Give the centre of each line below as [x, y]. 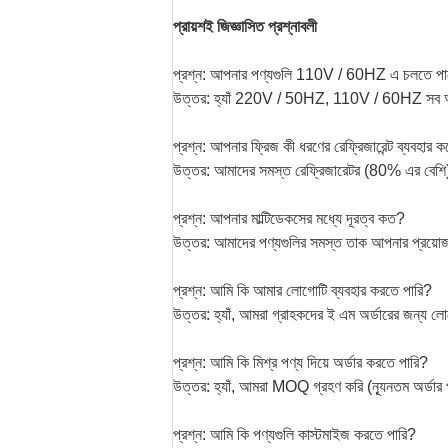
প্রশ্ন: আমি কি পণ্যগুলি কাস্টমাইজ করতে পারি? [294, 434]
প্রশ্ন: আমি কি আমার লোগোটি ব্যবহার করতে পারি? [302, 290]
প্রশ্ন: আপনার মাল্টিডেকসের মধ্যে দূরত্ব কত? [289, 218]
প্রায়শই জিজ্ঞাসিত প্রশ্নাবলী [245, 26]
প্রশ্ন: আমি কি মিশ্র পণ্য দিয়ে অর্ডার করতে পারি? [300, 362]
